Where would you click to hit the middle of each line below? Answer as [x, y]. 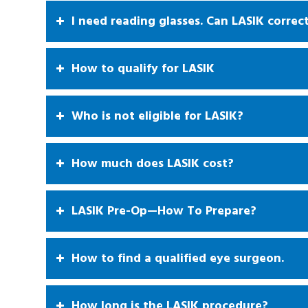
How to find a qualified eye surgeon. [178, 258]
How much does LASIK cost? [153, 163]
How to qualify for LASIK [143, 68]
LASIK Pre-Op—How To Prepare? [164, 211]
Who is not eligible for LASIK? [157, 116]
